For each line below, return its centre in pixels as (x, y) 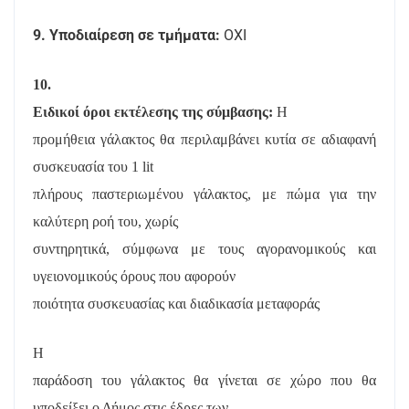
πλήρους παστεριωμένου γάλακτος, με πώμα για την (204, 194)
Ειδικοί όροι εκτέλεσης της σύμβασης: (155, 112)
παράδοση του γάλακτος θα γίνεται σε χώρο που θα (204, 380)
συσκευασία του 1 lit (93, 167)
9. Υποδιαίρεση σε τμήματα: (128, 35)
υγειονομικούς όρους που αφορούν (134, 276)
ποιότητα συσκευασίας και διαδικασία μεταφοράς (176, 304)
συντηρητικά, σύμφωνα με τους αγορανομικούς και (204, 249)
